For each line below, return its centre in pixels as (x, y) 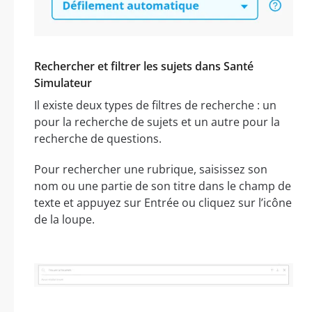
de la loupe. (64, 219)
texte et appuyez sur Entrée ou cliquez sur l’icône (163, 202)
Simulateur (63, 83)
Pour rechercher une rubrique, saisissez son (151, 169)
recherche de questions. (98, 138)
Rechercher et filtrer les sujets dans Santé (144, 66)
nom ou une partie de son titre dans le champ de (163, 186)
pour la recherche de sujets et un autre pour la (157, 122)
